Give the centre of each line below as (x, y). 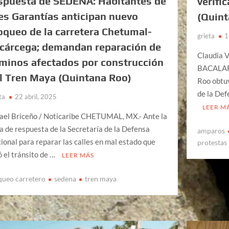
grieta (206, 36)
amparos (211, 130)
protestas (212, 142)
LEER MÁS (78, 155)
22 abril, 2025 (36, 97)
